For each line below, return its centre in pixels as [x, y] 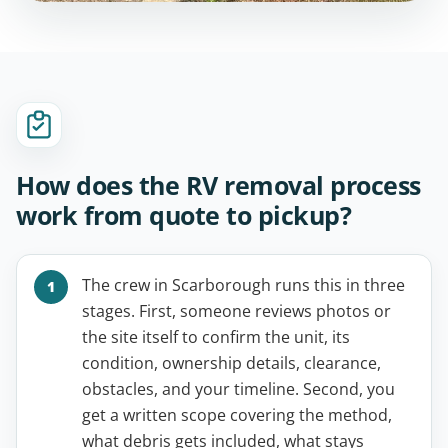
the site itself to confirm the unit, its [216, 336]
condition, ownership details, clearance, [231, 362]
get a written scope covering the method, [237, 414]
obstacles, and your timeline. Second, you [238, 388]
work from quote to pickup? [183, 214]
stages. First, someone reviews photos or [236, 310]
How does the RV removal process [218, 184]
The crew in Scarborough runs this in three [243, 284]
